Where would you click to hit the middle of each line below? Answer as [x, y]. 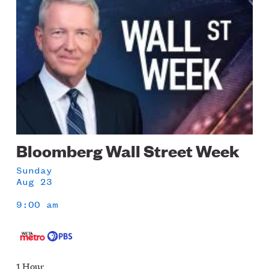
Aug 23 [35, 181]
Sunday [35, 170]
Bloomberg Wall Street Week [128, 151]
